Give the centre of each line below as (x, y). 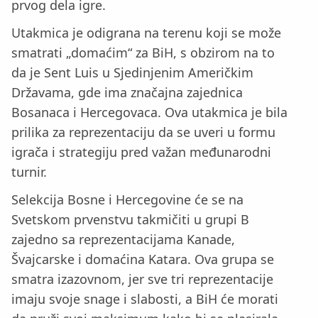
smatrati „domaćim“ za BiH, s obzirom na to (143, 53)
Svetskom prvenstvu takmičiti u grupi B (130, 219)
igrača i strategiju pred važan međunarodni (141, 152)
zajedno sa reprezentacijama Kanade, (123, 239)
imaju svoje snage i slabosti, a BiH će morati (145, 298)
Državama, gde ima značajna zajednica (127, 92)
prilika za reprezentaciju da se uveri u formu (143, 132)
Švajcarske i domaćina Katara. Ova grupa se (143, 259)
